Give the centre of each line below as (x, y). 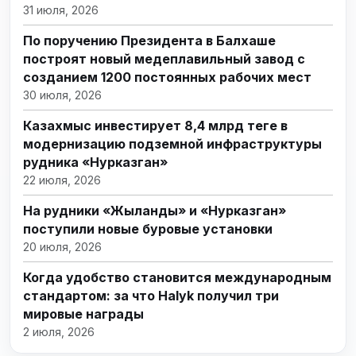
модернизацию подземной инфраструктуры (172, 143)
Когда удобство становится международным (177, 277)
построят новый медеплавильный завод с (164, 58)
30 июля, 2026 (62, 95)
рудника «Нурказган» (95, 162)
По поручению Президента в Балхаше (149, 40)
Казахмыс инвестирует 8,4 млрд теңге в (155, 125)
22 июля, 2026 (62, 180)
